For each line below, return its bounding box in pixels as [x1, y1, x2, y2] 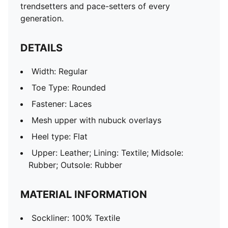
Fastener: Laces [32, 99, 92, 109]
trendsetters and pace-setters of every [20, 1, 170, 11]
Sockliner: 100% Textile [32, 213, 120, 223]
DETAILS [20, 42, 63, 54]
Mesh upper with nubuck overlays [32, 115, 161, 125]
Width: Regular [32, 66, 88, 76]
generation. [20, 13, 64, 23]
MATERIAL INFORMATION [20, 188, 147, 201]
